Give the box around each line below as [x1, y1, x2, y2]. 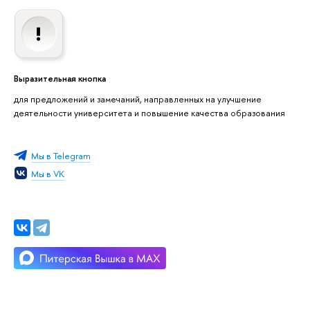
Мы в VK [31, 167, 64, 181]
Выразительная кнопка [14, 71, 106, 84]
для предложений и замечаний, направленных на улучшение [14, 93, 262, 105]
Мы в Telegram [31, 149, 91, 162]
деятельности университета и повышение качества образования [14, 107, 285, 119]
